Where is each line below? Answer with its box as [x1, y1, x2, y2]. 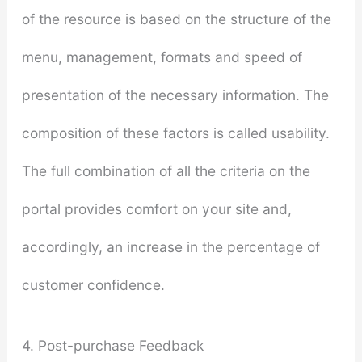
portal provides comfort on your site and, [21, 200, 292, 218]
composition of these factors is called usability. [21, 124, 330, 142]
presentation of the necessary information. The [21, 86, 329, 104]
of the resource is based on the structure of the [21, 11, 331, 28]
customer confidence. [21, 276, 165, 294]
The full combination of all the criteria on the [21, 162, 310, 180]
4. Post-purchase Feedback [21, 337, 204, 355]
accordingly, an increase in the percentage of [21, 238, 320, 256]
